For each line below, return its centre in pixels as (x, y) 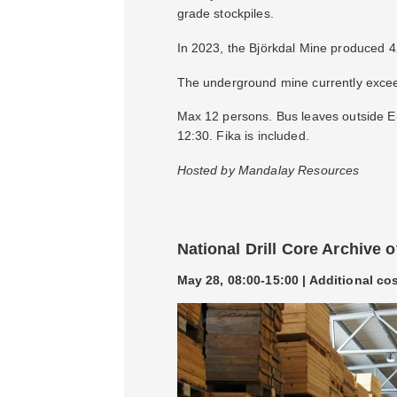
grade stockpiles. (225, 14)
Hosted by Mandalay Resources (268, 171)
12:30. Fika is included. (245, 136)
